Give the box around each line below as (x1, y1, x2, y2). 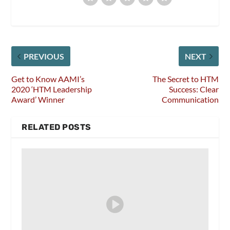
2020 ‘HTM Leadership (11, 84, 92, 94)
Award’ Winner (11, 94, 65, 105)
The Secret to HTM (152, 74, 219, 84)
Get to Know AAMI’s (11, 74, 85, 84)
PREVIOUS (24, 51, 65, 62)
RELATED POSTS (22, 122, 91, 132)
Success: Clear (168, 84, 219, 94)
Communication (161, 94, 219, 105)
